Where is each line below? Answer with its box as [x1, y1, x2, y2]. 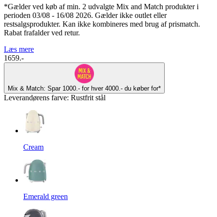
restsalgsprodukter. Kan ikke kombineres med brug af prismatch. [4, 19, 200, 28]
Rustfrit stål [71, 93, 106, 102]
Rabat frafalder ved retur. [4, 28, 80, 37]
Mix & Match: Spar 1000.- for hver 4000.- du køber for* [8, 84, 161, 92]
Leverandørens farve [4, 93, 67, 102]
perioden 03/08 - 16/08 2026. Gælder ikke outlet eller [4, 11, 167, 19]
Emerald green [23, 192, 68, 201]
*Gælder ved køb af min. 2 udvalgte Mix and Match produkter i [4, 2, 199, 11]
